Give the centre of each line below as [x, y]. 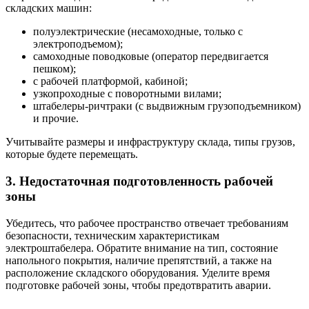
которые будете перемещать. [72, 154]
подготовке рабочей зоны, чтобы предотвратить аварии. [138, 285]
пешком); [54, 69]
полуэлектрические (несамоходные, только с [138, 32]
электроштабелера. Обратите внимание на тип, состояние [142, 248]
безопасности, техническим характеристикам [112, 235]
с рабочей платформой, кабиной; [110, 81]
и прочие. [56, 119]
